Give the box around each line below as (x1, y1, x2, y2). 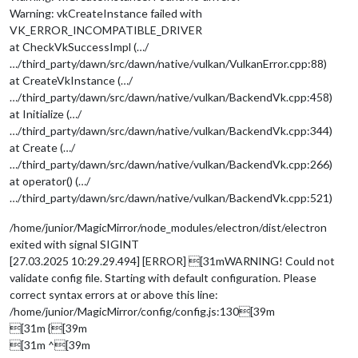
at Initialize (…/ (10, 106, 82, 121)
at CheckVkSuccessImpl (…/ (10, 39, 149, 54)
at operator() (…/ (10, 173, 90, 188)
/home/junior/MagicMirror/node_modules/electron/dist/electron (10, 220, 327, 234)
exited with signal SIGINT (10, 237, 139, 251)
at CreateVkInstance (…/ (10, 73, 133, 87)
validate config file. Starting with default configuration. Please (10, 270, 316, 284)
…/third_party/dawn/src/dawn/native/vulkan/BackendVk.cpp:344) (10, 123, 332, 137)
